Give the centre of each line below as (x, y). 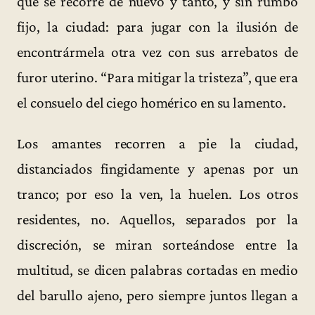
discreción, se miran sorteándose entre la (157, 244)
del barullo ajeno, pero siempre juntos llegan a (157, 295)
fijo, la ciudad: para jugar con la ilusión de (157, 27)
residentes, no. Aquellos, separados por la (157, 219)
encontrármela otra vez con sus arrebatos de (157, 52)
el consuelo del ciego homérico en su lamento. (152, 103)
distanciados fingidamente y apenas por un (157, 168)
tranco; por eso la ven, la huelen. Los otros (157, 194)
